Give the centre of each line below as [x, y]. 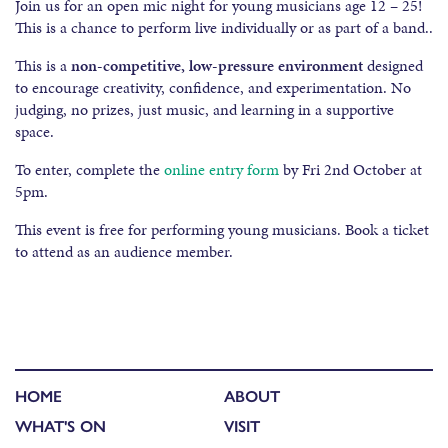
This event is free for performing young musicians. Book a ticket [222, 230]
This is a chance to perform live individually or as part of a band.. [224, 28]
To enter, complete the [89, 170]
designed [393, 66]
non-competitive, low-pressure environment [217, 66]
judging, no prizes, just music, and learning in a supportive [204, 110]
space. [34, 132]
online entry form [223, 170]
